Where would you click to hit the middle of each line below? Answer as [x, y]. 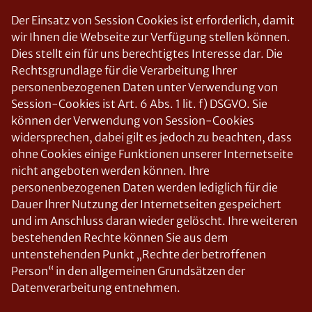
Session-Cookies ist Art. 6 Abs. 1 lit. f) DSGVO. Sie [139, 104]
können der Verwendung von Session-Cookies [133, 120]
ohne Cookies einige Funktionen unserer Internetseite [152, 154]
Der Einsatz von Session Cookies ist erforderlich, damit [153, 20]
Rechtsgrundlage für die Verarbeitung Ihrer [124, 70]
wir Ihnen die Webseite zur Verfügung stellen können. [151, 37]
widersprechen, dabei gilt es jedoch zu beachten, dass [151, 137]
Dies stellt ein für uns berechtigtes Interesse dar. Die [147, 54]
